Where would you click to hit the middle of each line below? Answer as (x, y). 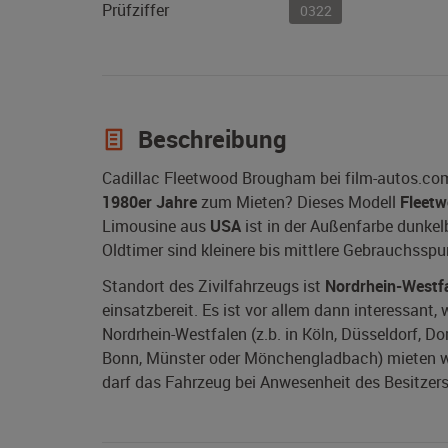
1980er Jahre (149, 202)
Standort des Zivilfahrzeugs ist (213, 286)
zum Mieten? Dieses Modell (298, 202)
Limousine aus (156, 226)
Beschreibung (209, 139)
